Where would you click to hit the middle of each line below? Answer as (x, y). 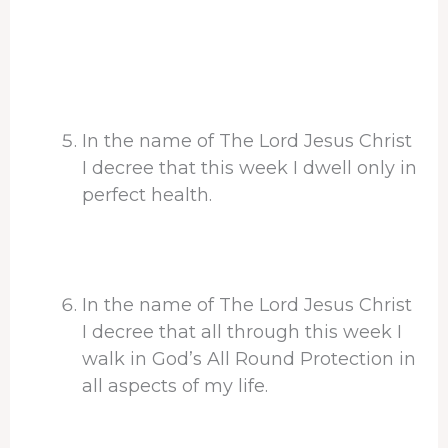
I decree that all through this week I (241, 331)
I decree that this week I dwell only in (249, 168)
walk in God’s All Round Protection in (248, 358)
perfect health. (146, 195)
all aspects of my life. (174, 385)
